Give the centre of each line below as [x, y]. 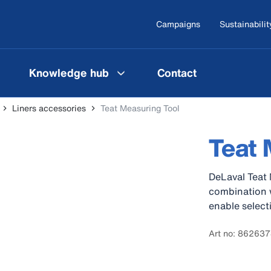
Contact [177, 72]
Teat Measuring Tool [140, 108]
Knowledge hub [69, 72]
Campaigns [178, 24]
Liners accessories [49, 108]
